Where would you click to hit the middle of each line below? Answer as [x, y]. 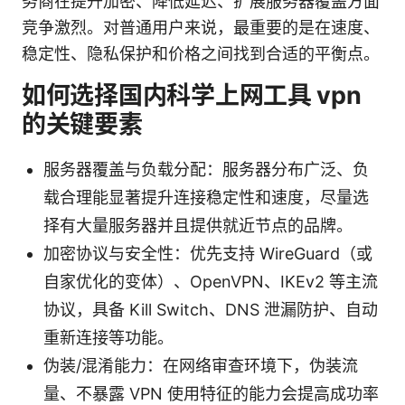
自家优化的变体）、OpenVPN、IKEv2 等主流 [211, 281]
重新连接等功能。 [108, 337]
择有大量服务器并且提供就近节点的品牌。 [198, 225]
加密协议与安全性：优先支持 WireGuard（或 [208, 253]
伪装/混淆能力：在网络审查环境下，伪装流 [201, 365]
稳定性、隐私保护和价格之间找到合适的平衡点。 [201, 53]
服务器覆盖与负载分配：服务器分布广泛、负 [206, 169]
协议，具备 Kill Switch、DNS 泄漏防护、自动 [211, 309]
